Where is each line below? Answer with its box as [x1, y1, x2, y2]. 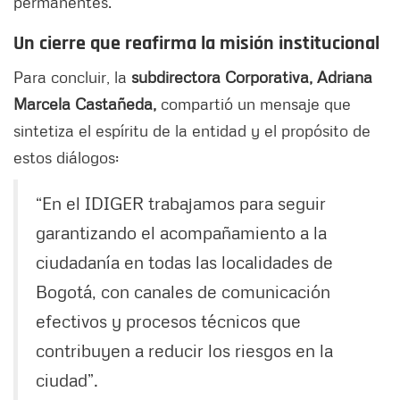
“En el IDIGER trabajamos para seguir [36, 192, 326, 214]
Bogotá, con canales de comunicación [36, 280, 330, 303]
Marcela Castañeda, [13, 94, 161, 114]
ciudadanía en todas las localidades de [36, 251, 333, 273]
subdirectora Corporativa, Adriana [131, 67, 372, 87]
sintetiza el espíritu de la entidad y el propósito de [13, 121, 371, 141]
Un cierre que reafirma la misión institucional [13, 31, 379, 57]
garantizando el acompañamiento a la [36, 221, 327, 244]
